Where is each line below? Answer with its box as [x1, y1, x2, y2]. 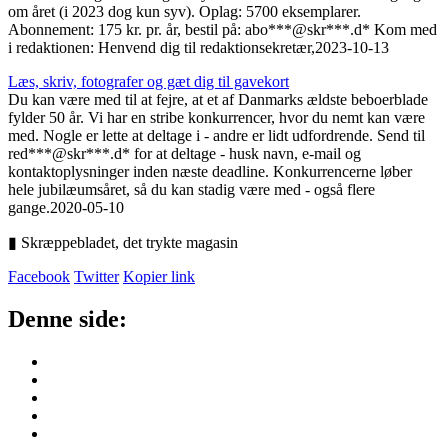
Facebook [8, 267, 70, 285]
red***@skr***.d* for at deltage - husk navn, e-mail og [8, 144, 361, 162]
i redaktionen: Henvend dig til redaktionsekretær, [8, 38, 315, 56]
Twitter [74, 267, 119, 285]
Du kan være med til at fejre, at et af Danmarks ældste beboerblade [8, 90, 428, 108]
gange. [8, 198, 50, 216]
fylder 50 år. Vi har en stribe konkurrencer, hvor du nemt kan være [8, 108, 425, 126]
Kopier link [123, 267, 195, 285]
